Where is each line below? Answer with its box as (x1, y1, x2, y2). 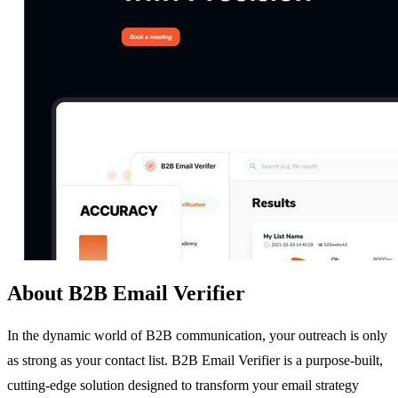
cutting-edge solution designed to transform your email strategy (7, 377, 359, 393)
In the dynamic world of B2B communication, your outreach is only (7, 327, 387, 343)
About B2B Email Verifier (7, 281, 245, 305)
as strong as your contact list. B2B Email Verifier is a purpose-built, (7, 352, 383, 368)
